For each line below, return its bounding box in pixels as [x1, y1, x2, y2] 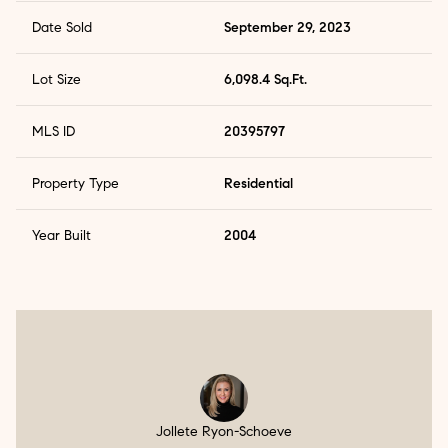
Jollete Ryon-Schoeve [156, 423, 292, 441]
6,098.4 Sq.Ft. [224, 71, 307, 89]
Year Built [32, 227, 91, 245]
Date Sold [32, 19, 92, 37]
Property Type [32, 175, 119, 193]
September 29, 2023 [224, 19, 351, 37]
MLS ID [32, 123, 75, 141]
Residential [224, 175, 293, 193]
